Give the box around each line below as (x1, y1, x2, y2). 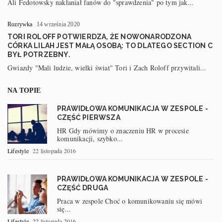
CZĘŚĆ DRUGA (57, 183, 109, 192)
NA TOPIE (7, 86, 41, 94)
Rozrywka (7, 20, 33, 28)
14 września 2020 (36, 20, 80, 28)
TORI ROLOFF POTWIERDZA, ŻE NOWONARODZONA (7, 32, 191, 41)
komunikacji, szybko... (57, 133, 123, 143)
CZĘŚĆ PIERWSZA (57, 113, 120, 121)
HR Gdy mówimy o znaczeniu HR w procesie (57, 125, 189, 135)
